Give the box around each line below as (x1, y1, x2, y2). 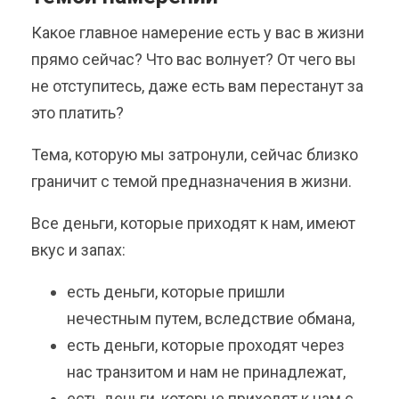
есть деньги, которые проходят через (67, 335, 345, 354)
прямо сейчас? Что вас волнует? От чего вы (31, 49, 356, 69)
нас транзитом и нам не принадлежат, (67, 362, 349, 381)
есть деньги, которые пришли (67, 281, 285, 301)
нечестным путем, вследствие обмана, (67, 308, 358, 328)
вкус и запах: (31, 240, 129, 259)
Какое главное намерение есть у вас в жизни (31, 22, 364, 42)
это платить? (31, 102, 124, 122)
